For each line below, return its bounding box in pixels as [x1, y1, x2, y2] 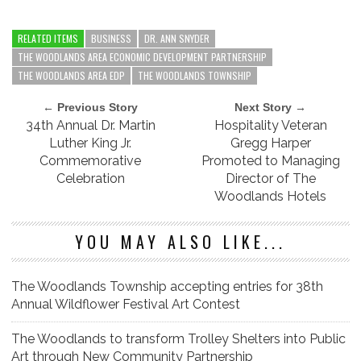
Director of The [225, 170, 316, 186]
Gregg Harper [230, 135, 311, 151]
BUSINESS [91, 31, 131, 45]
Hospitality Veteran [214, 117, 327, 133]
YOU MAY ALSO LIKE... [75, 229, 286, 254]
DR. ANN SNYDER [144, 31, 210, 45]
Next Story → [234, 100, 307, 114]
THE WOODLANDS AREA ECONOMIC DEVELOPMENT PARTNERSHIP [18, 49, 267, 64]
